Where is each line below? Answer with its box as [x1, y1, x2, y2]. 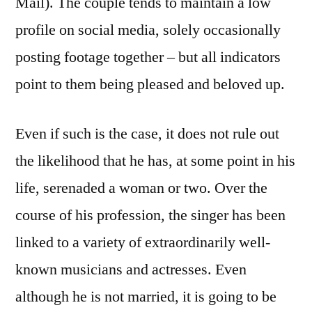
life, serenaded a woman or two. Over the [15, 178, 267, 198]
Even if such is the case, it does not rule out [15, 123, 279, 143]
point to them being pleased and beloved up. [15, 74, 285, 94]
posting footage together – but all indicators [15, 47, 281, 67]
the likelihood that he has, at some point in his [15, 150, 295, 171]
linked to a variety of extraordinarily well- [15, 232, 270, 252]
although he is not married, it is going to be [15, 286, 276, 306]
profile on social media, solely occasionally [15, 19, 281, 40]
